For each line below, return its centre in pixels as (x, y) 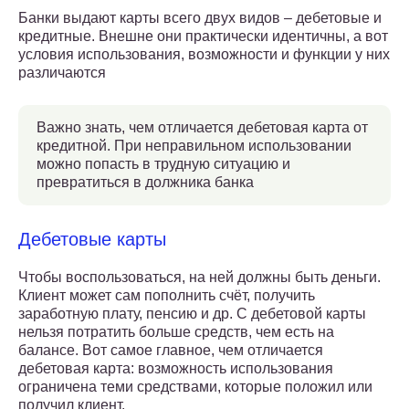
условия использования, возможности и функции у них (204, 55)
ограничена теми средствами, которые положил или (195, 387)
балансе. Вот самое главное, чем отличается (171, 351)
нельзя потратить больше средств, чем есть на (176, 332)
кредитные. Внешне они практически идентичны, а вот (203, 37)
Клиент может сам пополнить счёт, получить (167, 296)
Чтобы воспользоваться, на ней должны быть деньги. (199, 278)
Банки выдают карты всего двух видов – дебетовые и (200, 18)
